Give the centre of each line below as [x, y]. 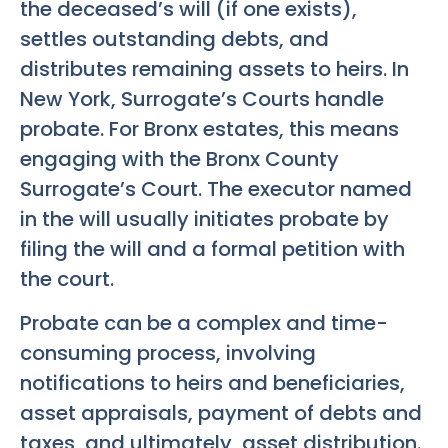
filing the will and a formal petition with [212, 248]
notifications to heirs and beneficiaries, [212, 382]
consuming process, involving [168, 352]
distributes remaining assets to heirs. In [214, 68]
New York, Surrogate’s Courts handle [202, 98]
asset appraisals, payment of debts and [221, 412]
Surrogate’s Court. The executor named [216, 188]
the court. [67, 278]
